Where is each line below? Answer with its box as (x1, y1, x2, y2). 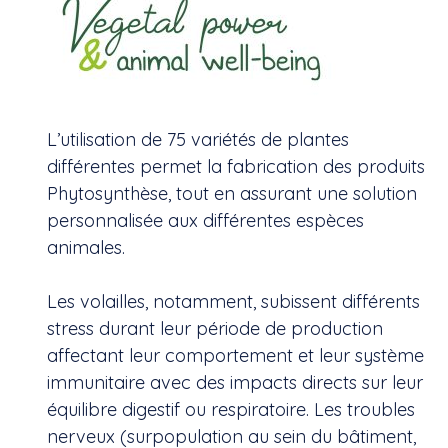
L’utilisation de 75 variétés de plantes (47, 128, 349, 151)
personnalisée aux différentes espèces (47, 209, 364, 232)
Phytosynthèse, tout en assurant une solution (47, 182, 417, 205)
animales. (47, 236, 125, 259)
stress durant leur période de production (47, 317, 383, 340)
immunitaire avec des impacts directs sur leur (47, 371, 423, 394)
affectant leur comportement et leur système (47, 344, 424, 367)
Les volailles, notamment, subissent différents (47, 290, 420, 313)
